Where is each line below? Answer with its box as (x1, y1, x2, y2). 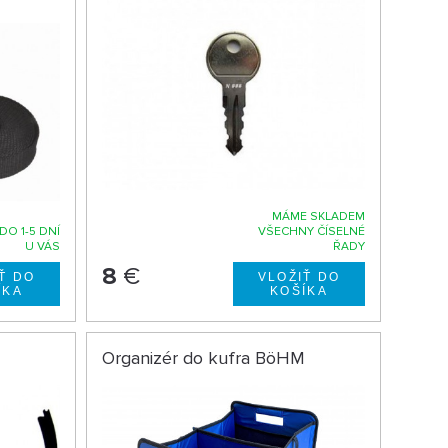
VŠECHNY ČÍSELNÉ (257, 224, 365, 240)
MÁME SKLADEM (271, 209, 365, 225)
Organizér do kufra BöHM (101, 347, 305, 370)
